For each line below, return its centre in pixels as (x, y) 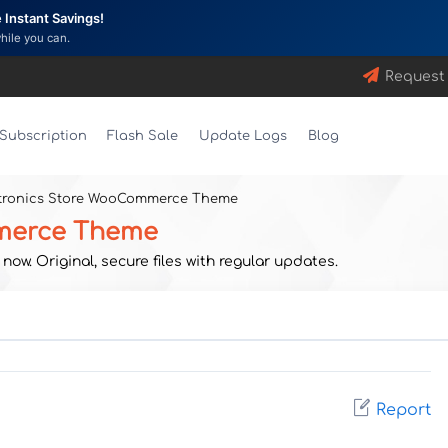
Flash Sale (143, 136)
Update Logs (243, 136)
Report (403, 410)
